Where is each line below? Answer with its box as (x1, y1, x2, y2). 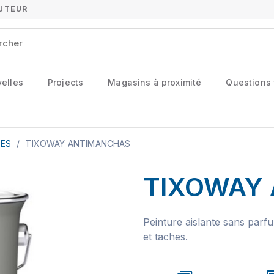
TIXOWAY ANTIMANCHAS (25, 138, 131, 149)
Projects (47, 77, 84, 87)
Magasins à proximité (108, 77, 202, 87)
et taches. (143, 231, 188, 243)
